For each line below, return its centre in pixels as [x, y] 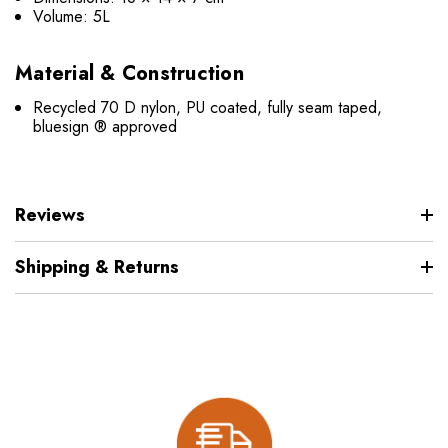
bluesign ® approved [105, 126]
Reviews [50, 214]
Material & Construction [129, 73]
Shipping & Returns [97, 266]
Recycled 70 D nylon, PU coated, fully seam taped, [208, 107]
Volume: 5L [72, 16]
